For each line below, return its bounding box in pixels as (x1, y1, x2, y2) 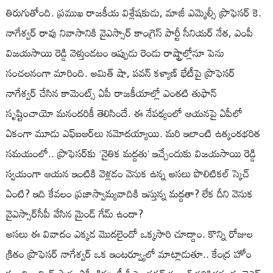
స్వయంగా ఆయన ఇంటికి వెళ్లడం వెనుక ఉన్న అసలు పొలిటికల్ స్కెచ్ (6, 163, 250, 183)
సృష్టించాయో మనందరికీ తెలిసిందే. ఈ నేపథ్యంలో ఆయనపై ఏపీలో (6, 102, 243, 123)
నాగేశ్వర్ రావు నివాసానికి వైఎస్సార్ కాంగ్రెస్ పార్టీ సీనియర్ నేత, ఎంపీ (6, 22, 253, 43)
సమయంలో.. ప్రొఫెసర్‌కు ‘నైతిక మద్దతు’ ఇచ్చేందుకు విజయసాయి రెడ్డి (6, 143, 256, 163)
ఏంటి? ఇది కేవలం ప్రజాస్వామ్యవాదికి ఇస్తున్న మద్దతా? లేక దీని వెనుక (6, 183, 253, 204)
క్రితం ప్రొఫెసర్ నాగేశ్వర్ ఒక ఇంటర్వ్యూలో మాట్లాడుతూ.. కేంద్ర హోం (6, 243, 252, 264)
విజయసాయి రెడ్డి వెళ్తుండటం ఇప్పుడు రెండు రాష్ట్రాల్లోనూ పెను (6, 42, 224, 63)
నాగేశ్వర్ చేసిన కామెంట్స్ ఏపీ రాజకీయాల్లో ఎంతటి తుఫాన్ (6, 82, 217, 103)
